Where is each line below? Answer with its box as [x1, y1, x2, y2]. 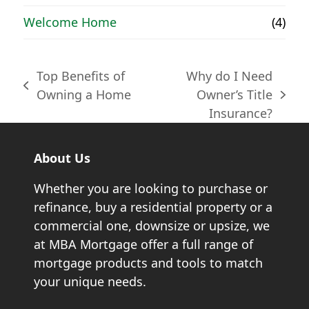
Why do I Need [186, 68, 273, 85]
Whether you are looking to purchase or [34, 180, 268, 197]
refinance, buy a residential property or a [34, 199, 273, 216]
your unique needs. [34, 273, 147, 290]
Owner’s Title [197, 86, 273, 103]
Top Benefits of [36, 68, 125, 85]
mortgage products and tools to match [34, 255, 263, 272]
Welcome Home [23, 14, 117, 31]
